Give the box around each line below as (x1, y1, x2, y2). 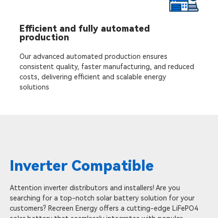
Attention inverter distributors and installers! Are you (10, 183, 180, 192)
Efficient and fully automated (19, 23, 150, 34)
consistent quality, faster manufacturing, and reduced (19, 62, 194, 71)
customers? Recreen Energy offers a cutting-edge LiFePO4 (10, 204, 198, 212)
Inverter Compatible (10, 157, 154, 174)
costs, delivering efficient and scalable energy (19, 73, 166, 81)
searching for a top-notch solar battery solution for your (10, 194, 195, 202)
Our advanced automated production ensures (19, 52, 167, 60)
